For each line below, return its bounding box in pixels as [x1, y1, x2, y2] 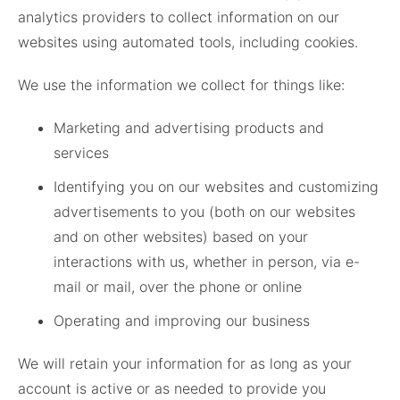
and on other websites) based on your [54, 228, 308, 246]
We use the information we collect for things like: [18, 76, 345, 95]
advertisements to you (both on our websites [54, 203, 355, 221]
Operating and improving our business [54, 312, 310, 330]
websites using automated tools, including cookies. [18, 33, 358, 52]
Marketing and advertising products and [54, 119, 324, 137]
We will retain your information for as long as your [18, 354, 352, 373]
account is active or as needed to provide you [18, 379, 326, 398]
